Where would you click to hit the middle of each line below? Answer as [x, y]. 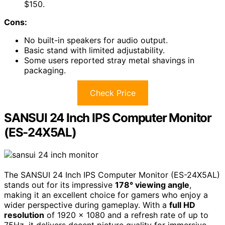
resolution [24, 215]
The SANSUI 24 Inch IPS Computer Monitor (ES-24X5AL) [112, 175]
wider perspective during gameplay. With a [87, 205]
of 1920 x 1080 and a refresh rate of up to [126, 215]
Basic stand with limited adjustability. [94, 50]
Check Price [113, 93]
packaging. [45, 71]
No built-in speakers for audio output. [96, 40]
